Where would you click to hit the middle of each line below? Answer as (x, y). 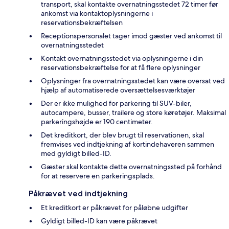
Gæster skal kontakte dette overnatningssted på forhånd (131, 166)
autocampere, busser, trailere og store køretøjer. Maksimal (133, 112)
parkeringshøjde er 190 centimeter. (97, 121)
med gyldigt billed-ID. (76, 153)
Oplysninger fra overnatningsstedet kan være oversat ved (133, 81)
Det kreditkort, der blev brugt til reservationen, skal (122, 135)
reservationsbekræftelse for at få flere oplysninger (121, 67)
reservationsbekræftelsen (82, 22)
